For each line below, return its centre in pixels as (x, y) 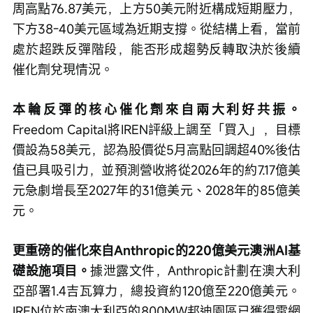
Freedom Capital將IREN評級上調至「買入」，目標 (156, 129)
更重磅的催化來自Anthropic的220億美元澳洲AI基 (156, 250)
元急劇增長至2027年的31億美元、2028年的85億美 (156, 190)
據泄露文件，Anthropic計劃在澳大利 (195, 270)
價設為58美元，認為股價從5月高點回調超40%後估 (156, 149)
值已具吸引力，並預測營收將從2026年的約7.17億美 (156, 169)
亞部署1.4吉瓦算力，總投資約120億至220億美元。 (156, 290)
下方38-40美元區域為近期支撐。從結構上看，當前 (156, 28)
